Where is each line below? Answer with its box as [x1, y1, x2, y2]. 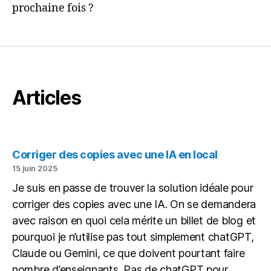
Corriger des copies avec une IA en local [12, 148, 218, 161]
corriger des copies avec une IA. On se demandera [12, 198, 256, 211]
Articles [12, 85, 81, 109]
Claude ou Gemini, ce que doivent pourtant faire [12, 247, 245, 260]
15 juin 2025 [12, 164, 57, 174]
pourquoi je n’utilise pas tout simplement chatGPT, [12, 230, 254, 244]
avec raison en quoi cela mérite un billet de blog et [12, 214, 256, 227]
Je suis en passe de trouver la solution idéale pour [12, 181, 253, 195]
